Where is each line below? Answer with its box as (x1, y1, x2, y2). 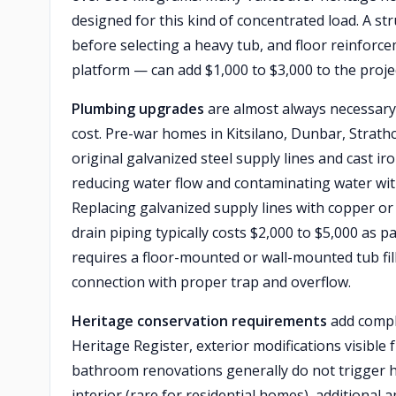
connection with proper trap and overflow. (72, 272, 351, 292)
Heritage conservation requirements (72, 311, 327, 331)
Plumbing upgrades (72, 99, 204, 118)
